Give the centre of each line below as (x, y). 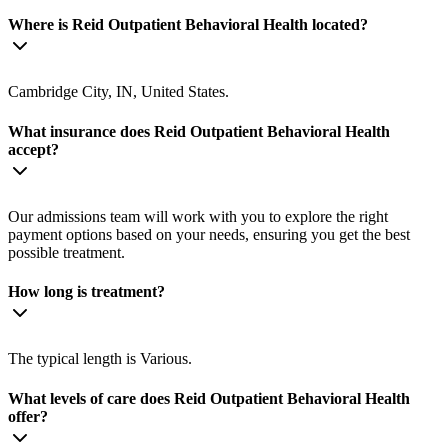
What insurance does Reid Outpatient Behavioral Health (199, 131)
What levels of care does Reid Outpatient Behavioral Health (209, 398)
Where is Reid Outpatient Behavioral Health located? (188, 24)
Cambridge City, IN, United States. (118, 92)
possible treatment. (66, 252)
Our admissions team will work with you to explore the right (198, 216)
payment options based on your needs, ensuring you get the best (209, 234)
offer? (28, 416)
